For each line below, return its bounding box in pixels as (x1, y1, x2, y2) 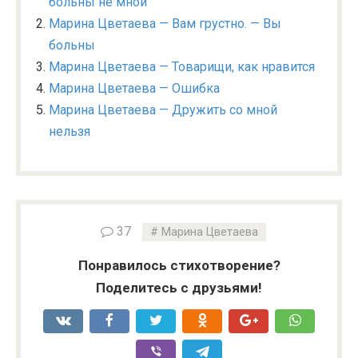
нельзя (49, 123, 90, 139)
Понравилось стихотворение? (78, 257, 280, 273)
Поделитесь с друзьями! (96, 279, 262, 296)
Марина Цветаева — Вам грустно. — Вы (49, 15, 281, 31)
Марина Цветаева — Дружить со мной (49, 101, 277, 117)
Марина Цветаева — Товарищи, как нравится (49, 58, 315, 74)
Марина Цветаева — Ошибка (49, 80, 220, 96)
